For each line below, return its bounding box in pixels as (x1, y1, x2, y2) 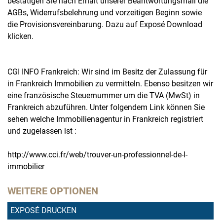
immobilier (7, 162, 44, 171)
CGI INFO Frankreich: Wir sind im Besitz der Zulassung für (7, 67, 207, 76)
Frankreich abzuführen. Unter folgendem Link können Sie (7, 103, 205, 112)
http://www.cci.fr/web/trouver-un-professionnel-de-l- (7, 150, 187, 159)
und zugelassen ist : (7, 126, 76, 136)
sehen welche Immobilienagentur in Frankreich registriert (7, 114, 203, 124)
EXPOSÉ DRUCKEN (10, 206, 76, 215)
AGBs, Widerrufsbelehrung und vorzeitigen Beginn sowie (7, 8, 202, 17)
